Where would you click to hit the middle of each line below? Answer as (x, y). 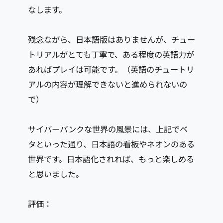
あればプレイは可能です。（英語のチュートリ (111, 70)
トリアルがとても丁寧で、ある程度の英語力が (111, 55)
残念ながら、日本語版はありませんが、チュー (111, 40)
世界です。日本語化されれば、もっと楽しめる (111, 160)
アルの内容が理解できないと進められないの (108, 85)
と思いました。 (56, 174)
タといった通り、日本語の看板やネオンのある (111, 145)
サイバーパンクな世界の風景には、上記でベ (108, 130)
